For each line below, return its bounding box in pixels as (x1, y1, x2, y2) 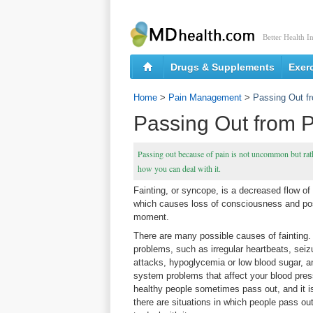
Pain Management (168, 92, 242, 103)
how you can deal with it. (138, 163, 221, 174)
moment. (133, 212, 169, 222)
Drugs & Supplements (170, 61, 275, 73)
